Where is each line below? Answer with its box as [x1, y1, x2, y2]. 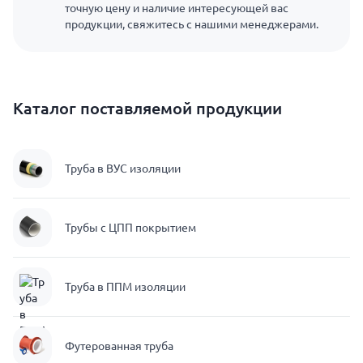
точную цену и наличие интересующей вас [65, 2, 288, 15]
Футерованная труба [65, 340, 173, 352]
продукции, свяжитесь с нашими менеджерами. [65, 18, 318, 31]
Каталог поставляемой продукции [13, 99, 282, 117]
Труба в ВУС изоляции [65, 162, 181, 175]
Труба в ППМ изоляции [65, 280, 186, 293]
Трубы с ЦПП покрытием [65, 221, 196, 234]
